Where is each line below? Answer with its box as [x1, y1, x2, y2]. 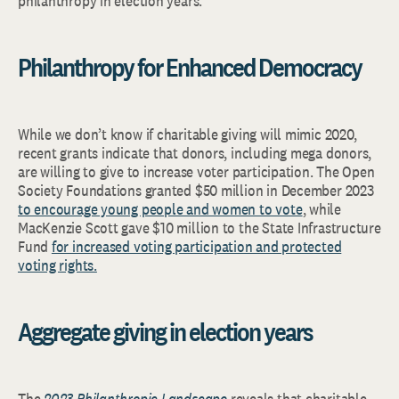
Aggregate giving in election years [18, 314, 313, 348]
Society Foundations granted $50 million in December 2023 [18, 180, 374, 200]
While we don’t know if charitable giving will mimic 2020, [18, 124, 357, 144]
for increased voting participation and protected [51, 236, 342, 256]
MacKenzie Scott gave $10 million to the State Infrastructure [18, 217, 381, 238]
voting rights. [18, 255, 97, 275]
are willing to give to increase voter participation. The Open [18, 161, 375, 182]
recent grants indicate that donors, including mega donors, [18, 142, 372, 163]
